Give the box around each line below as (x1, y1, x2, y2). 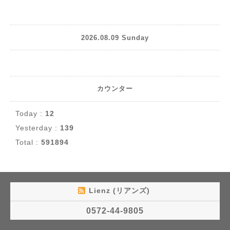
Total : (15, 138, 41, 147)
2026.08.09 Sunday (81, 33, 149, 42)
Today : (15, 109, 45, 118)
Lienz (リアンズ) (88, 186, 152, 195)
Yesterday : (15, 124, 60, 132)
